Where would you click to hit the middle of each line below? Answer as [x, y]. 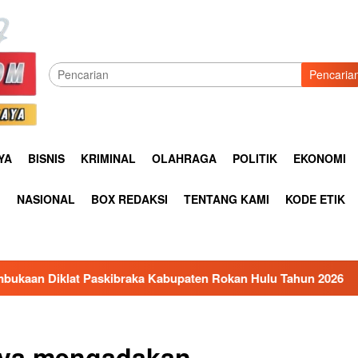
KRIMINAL [108, 158]
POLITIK [255, 158]
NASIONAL [46, 199]
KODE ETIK [315, 199]
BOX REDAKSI [129, 199]
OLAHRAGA [184, 158]
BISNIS [46, 158]
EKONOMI [320, 158]
